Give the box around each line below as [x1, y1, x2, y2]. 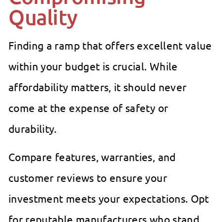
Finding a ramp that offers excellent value [8, 39, 212, 52]
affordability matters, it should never [8, 80, 187, 94]
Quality [8, 4, 78, 30]
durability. [8, 122, 57, 135]
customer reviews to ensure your [8, 171, 167, 184]
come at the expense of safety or [8, 101, 168, 114]
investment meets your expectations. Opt [8, 192, 209, 205]
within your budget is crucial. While [8, 59, 178, 73]
